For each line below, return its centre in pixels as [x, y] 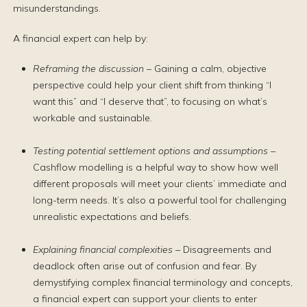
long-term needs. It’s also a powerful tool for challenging [159, 200]
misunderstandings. [57, 8]
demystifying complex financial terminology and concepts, [162, 282]
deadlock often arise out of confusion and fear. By [144, 266]
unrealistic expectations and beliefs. [112, 217]
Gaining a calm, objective [210, 69]
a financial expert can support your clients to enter [145, 299]
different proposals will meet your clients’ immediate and [159, 184]
